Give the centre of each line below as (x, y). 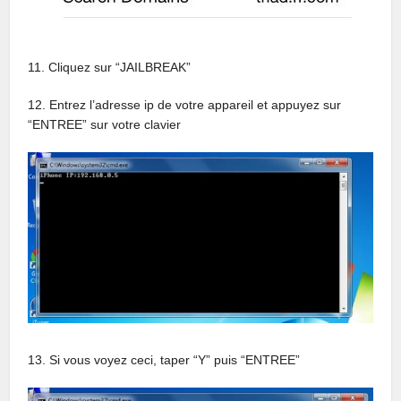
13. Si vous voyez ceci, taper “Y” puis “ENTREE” (164, 359)
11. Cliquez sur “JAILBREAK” (110, 67)
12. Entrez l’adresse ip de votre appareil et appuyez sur (185, 104)
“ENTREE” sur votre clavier (105, 124)
